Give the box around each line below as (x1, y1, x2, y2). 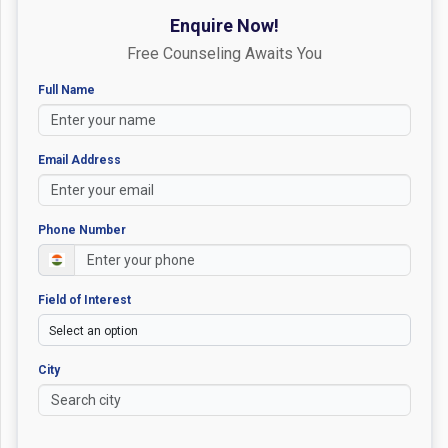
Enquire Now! (170, 14, 279, 36)
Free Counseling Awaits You (127, 43, 322, 63)
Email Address (38, 152, 121, 167)
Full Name (38, 82, 95, 97)
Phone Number (38, 222, 126, 237)
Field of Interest (38, 292, 131, 307)
